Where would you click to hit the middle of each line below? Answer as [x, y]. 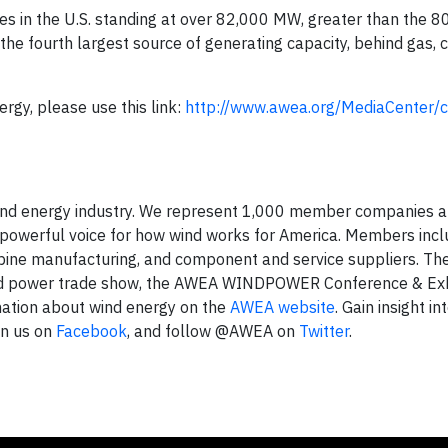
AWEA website [282, 307]
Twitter [324, 331]
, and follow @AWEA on [213, 331]
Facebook [91, 331]
